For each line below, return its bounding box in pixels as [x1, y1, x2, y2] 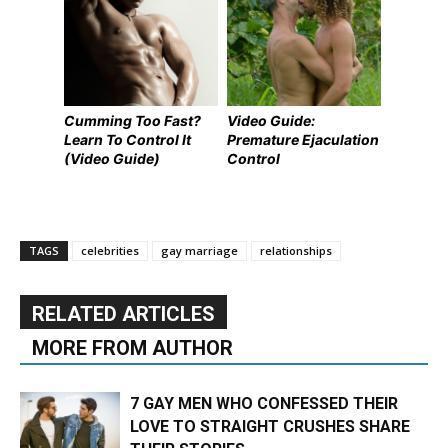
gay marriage [161, 243, 238, 259]
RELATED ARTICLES [32, 302, 215, 327]
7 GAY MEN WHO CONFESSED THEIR [130, 394, 398, 414]
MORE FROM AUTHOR [32, 336, 233, 361]
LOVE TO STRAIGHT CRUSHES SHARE [130, 417, 410, 437]
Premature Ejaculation [227, 130, 380, 148]
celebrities [81, 243, 139, 259]
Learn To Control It [64, 130, 191, 148]
